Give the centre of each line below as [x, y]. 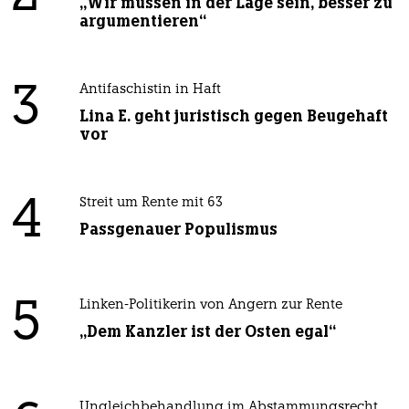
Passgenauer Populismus [178, 229]
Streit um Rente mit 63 [151, 203]
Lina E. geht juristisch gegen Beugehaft [233, 115]
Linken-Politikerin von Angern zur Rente [210, 305]
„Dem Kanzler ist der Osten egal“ [207, 331]
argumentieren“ [142, 21]
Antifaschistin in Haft [150, 89]
